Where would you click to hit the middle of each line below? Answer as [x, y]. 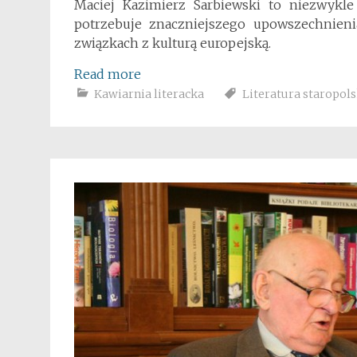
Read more [108, 74]
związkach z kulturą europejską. [173, 43]
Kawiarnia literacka [149, 94]
